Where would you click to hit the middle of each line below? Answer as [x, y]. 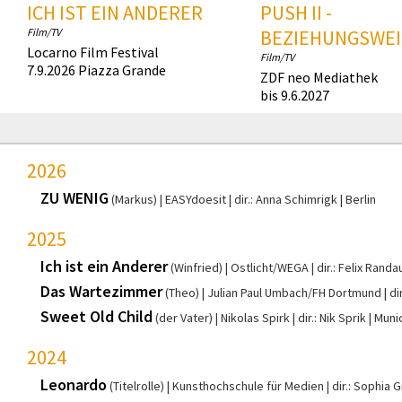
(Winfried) [197, 268]
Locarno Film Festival [93, 52]
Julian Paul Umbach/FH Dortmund [294, 293]
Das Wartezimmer [101, 292]
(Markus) [134, 200]
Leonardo [74, 385]
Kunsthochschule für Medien [248, 386]
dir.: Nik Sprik [332, 318]
